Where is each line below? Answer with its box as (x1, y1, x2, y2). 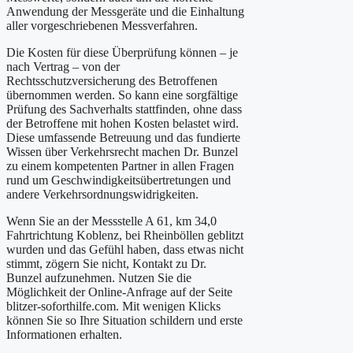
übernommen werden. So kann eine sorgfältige (6, 88, 238, 102)
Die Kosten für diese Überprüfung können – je (6, 46, 238, 60)
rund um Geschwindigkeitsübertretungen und (6, 173, 231, 188)
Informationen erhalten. (6, 328, 122, 342)
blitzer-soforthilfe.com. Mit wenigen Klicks (6, 299, 221, 314)
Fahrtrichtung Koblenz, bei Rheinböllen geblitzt (6, 229, 243, 243)
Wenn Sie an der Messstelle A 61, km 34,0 (6, 214, 217, 229)
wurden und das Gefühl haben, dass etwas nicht (6, 243, 243, 257)
